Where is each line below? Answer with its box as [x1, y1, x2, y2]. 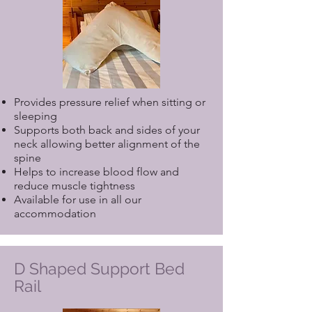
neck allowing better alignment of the [14, 137, 200, 150]
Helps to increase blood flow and [14, 165, 179, 178]
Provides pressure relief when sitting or [14, 95, 205, 109]
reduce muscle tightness [14, 179, 135, 192]
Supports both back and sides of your [14, 123, 200, 136]
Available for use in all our [14, 193, 141, 206]
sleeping [14, 109, 57, 123]
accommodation [14, 207, 96, 220]
